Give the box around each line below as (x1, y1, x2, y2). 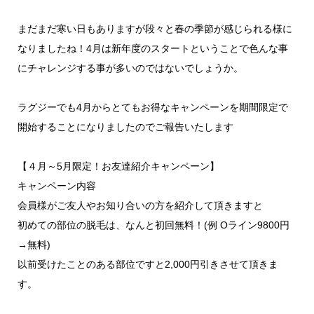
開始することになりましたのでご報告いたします (18, 121, 233, 132)
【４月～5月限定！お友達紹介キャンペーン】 (18, 161, 219, 172)
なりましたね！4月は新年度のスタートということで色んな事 (18, 43, 288, 54)
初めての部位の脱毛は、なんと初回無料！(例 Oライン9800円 (18, 219, 289, 231)
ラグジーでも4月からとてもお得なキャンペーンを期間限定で (18, 102, 288, 113)
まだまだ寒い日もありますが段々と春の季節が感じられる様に (18, 23, 292, 34)
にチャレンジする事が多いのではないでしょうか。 (18, 62, 243, 74)
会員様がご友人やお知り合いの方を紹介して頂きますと (18, 200, 263, 211)
